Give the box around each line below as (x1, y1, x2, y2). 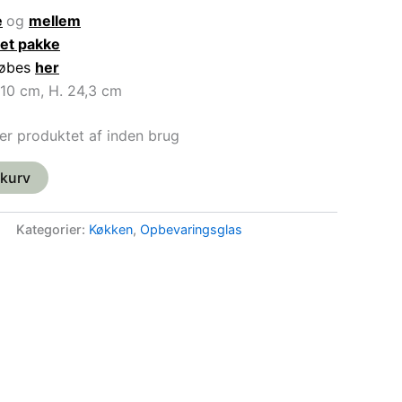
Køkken (89, 221, 133, 237)
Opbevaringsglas (140, 221, 242, 237)
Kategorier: (16, 221, 89, 237)
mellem (29, 11, 81, 30)
